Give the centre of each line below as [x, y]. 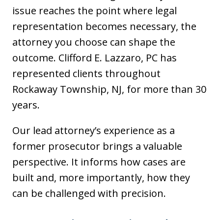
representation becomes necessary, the [104, 27]
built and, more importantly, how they [101, 178]
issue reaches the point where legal [95, 11]
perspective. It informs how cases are [99, 162]
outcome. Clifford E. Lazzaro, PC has [95, 58]
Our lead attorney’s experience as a [94, 131]
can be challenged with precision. [89, 193]
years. [26, 105]
